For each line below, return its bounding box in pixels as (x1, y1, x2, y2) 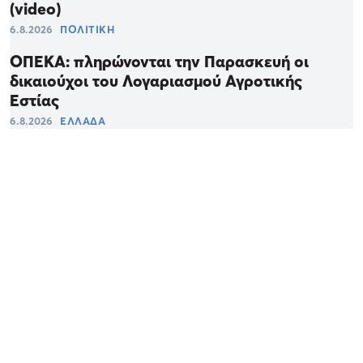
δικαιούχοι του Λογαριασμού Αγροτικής (10, 71, 302, 92)
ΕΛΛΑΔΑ (60, 114, 105, 128)
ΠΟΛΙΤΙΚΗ (60, 23, 114, 36)
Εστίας (10, 91, 59, 111)
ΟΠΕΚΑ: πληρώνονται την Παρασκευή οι (10, 52, 309, 72)
